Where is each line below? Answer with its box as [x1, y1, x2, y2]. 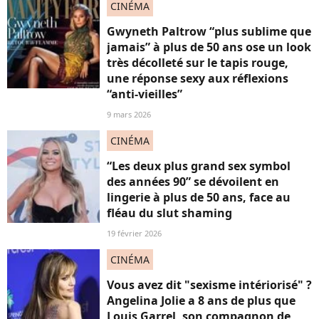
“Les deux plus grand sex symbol [107, 158, 291, 174]
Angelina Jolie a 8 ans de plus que [107, 293, 296, 308]
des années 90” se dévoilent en [107, 174, 279, 189]
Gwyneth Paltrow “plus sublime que [107, 23, 311, 39]
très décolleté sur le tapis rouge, [107, 55, 288, 70]
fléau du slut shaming [107, 205, 232, 221]
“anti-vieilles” [107, 86, 182, 102]
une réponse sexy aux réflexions [107, 70, 288, 86]
